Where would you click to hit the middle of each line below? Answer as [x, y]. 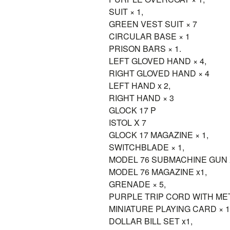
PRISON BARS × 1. [145, 49]
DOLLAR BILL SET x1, [151, 221]
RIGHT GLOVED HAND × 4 [159, 73]
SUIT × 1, [126, 12]
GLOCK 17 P [132, 110]
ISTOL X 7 [128, 122]
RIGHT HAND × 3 [141, 98]
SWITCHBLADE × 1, [147, 147]
